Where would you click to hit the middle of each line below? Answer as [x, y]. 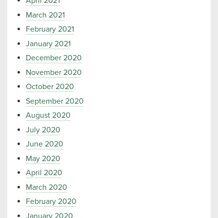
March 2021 [45, 15]
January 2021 [48, 44]
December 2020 [54, 58]
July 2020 [43, 130]
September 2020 [55, 101]
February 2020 [51, 201]
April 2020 [44, 173]
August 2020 [48, 115]
